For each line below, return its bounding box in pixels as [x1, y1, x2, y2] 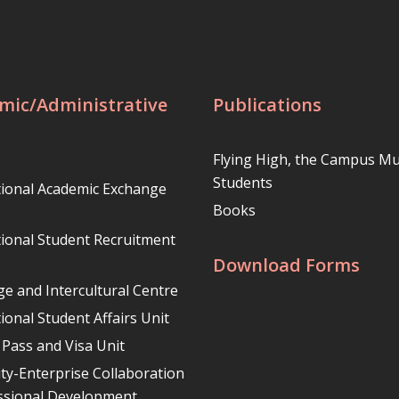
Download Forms [213, 252, 360, 277]
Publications [213, 92, 322, 117]
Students [213, 172, 273, 192]
